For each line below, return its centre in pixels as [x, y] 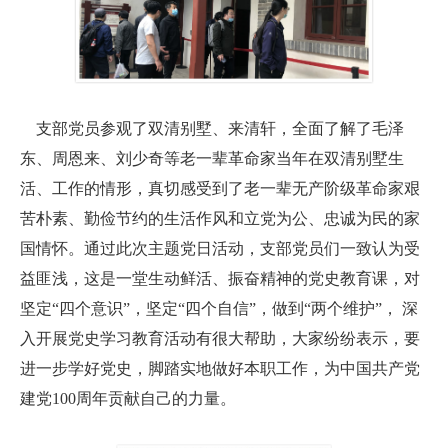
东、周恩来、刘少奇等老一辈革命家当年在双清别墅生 [212, 158]
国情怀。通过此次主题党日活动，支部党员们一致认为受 [220, 248]
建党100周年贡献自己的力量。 [132, 398]
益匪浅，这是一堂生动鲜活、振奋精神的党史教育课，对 [220, 278]
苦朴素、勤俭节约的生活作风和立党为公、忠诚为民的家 [220, 218]
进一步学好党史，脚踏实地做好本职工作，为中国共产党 [220, 368]
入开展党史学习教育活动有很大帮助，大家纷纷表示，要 [220, 338]
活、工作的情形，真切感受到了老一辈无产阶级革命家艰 [220, 188]
